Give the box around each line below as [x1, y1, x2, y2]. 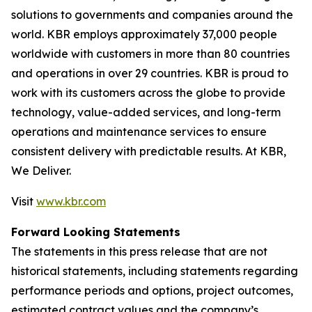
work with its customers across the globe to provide [11, 86, 286, 100]
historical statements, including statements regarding [11, 264, 298, 278]
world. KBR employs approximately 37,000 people [11, 27, 277, 41]
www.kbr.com [36, 194, 106, 208]
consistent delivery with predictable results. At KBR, [11, 144, 286, 158]
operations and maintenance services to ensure [11, 125, 267, 139]
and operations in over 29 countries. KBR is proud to [11, 66, 288, 80]
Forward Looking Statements [11, 225, 180, 239]
